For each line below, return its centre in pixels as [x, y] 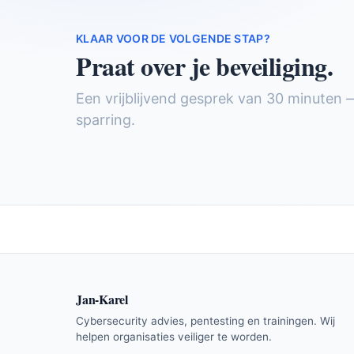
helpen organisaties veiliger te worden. [174, 336]
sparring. [105, 119]
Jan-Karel [102, 299]
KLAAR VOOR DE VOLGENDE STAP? [173, 38]
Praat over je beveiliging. [205, 66]
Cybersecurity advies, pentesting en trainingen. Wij [205, 320]
